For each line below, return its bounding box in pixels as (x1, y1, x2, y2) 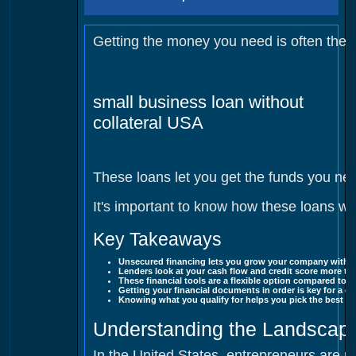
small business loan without (93, 91, 304, 112)
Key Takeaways (93, 228, 222, 250)
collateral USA (93, 112, 204, 133)
